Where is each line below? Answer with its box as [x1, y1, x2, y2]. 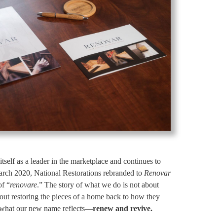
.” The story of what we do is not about [37, 181, 159, 189]
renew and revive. [93, 204, 154, 213]
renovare [10, 181, 37, 189]
